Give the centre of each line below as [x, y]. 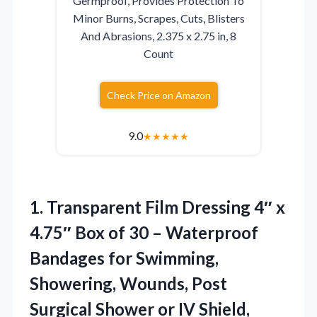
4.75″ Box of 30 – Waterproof [144, 232]
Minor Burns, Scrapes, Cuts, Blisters [158, 18]
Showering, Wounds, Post [128, 283]
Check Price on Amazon [158, 95]
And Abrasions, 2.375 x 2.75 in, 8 [158, 35]
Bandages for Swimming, [124, 258]
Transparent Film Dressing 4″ [160, 207]
